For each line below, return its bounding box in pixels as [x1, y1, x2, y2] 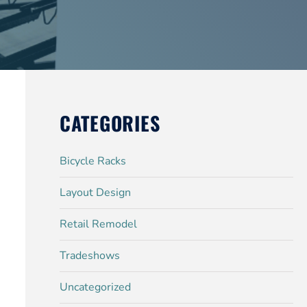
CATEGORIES [59, 109, 160, 137]
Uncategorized [59, 280, 131, 295]
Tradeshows [59, 248, 120, 263]
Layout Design [59, 185, 131, 200]
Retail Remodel [59, 217, 137, 232]
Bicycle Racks [59, 153, 126, 169]
